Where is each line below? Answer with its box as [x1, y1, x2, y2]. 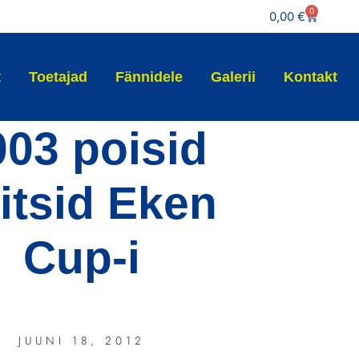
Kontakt [284, 69, 338, 85]
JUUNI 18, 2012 [18, 333, 145, 349]
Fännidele [115, 69, 184, 85]
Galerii [211, 69, 256, 85]
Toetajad [29, 69, 88, 85]
